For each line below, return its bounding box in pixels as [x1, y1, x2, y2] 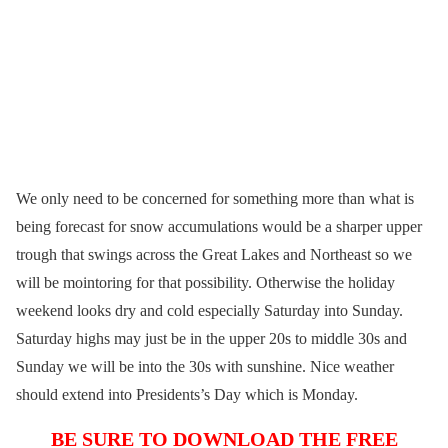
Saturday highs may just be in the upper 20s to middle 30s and [16, 330, 407, 348]
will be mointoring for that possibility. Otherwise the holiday [16, 274, 395, 292]
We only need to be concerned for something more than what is [16, 190, 414, 208]
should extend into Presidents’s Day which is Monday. [16, 386, 358, 404]
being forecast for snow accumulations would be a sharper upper [16, 218, 422, 236]
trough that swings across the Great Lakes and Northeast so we [16, 246, 412, 264]
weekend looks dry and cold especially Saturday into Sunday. [16, 302, 403, 320]
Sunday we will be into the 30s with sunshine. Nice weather [16, 358, 394, 376]
